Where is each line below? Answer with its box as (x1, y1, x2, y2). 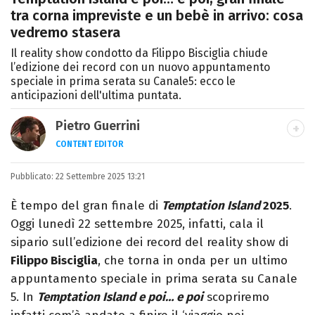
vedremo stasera (11, 24, 120, 41)
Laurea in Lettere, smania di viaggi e (56, 159, 259, 174)
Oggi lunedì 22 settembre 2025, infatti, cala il (11, 217, 264, 232)
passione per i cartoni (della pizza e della (56, 177, 292, 193)
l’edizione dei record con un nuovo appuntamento (11, 60, 270, 75)
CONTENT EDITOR (56, 139, 124, 150)
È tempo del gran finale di (11, 198, 162, 214)
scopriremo (203, 290, 269, 305)
